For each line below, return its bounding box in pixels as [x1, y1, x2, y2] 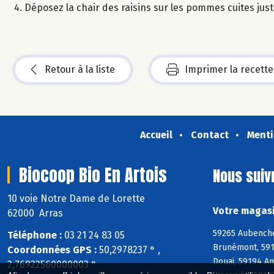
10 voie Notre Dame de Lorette [7, 192, 147, 204]
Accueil [139, 128, 172, 141]
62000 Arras [7, 207, 63, 219]
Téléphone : [7, 229, 62, 242]
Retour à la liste [45, 63, 115, 75]
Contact [190, 128, 229, 141]
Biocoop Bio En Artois [19, 161, 167, 188]
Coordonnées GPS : [7, 244, 97, 256]
